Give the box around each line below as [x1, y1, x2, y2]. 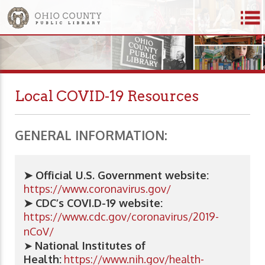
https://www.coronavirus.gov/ [24, 182, 171, 196]
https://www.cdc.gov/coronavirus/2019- [24, 210, 219, 224]
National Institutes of [35, 239, 146, 253]
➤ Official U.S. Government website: [24, 169, 209, 182]
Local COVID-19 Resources [15, 88, 199, 105]
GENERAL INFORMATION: [15, 127, 167, 144]
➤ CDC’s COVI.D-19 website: [24, 196, 163, 210]
